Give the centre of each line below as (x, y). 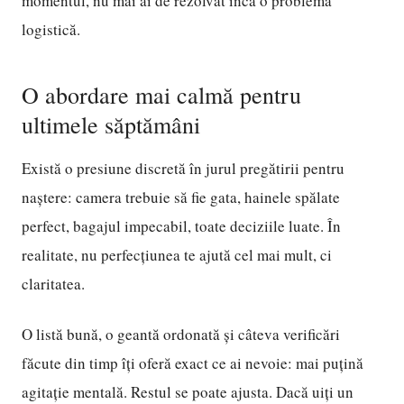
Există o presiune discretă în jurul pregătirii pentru (183, 168)
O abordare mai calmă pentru (161, 95)
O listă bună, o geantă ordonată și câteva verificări (181, 334)
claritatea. (53, 284)
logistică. (51, 29)
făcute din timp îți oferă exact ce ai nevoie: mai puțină (193, 363)
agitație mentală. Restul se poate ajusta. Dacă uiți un (188, 392)
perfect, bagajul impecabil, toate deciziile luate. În (181, 226)
